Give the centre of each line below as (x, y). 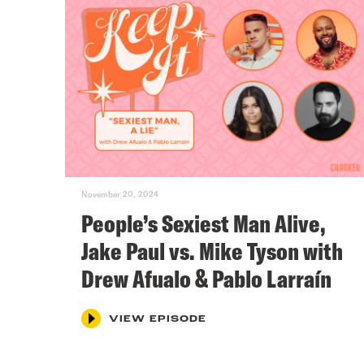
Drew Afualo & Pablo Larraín (206, 278)
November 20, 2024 (120, 194)
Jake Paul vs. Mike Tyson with (212, 251)
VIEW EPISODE (158, 319)
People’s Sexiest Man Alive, (204, 223)
